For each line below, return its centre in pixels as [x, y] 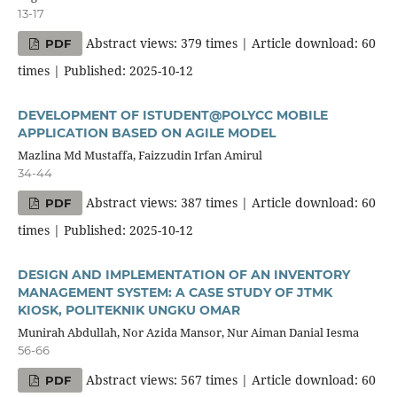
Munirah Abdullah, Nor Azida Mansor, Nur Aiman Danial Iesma [188, 333]
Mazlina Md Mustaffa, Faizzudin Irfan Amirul [140, 156]
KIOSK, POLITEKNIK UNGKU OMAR [128, 311]
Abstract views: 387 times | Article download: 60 [230, 203]
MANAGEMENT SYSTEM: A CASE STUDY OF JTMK [175, 293]
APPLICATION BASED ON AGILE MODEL [146, 133]
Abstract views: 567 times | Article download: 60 [230, 380]
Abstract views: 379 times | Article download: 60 [230, 43]
